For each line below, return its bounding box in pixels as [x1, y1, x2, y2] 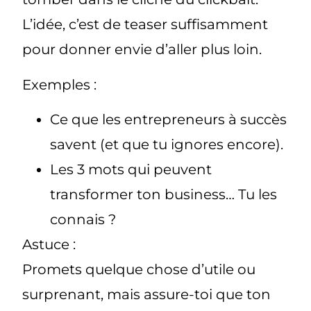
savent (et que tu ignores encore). [50, 135, 284, 153]
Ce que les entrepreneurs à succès [50, 110, 287, 128]
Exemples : [22, 76, 97, 93]
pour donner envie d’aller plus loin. [22, 41, 262, 58]
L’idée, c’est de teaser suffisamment [22, 16, 269, 33]
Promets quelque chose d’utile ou [22, 260, 256, 278]
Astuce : [22, 235, 76, 253]
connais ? [50, 210, 117, 228]
